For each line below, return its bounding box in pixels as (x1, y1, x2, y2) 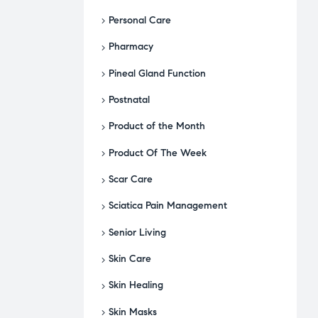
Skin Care (109, 252, 151, 265)
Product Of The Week (109, 146, 207, 159)
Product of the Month (109, 120, 205, 133)
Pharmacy (109, 40, 153, 53)
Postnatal (109, 93, 150, 106)
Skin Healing (109, 279, 163, 292)
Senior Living (109, 226, 166, 238)
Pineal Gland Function (109, 67, 206, 79)
